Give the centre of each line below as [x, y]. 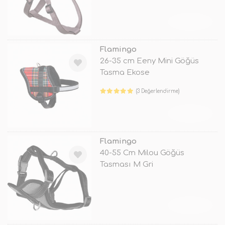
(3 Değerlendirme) [158, 91]
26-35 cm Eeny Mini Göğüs [149, 61]
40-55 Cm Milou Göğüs [142, 153]
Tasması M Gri [126, 165]
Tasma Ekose [125, 73]
